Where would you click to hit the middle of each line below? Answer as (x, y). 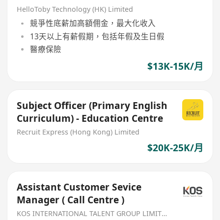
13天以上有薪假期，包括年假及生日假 (97, 36)
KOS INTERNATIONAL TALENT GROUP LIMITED (165, 213)
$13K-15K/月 (175, 67)
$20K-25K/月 (175, 148)
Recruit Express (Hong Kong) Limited (78, 132)
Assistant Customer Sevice (79, 187)
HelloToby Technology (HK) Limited (75, 9)
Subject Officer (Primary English (92, 105)
